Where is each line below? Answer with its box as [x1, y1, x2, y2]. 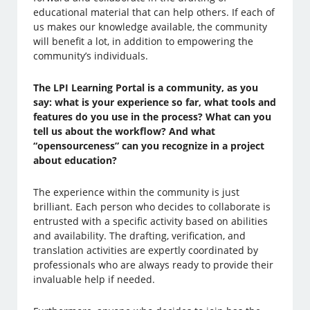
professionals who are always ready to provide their [33, 258, 274, 272]
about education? [33, 154, 118, 167]
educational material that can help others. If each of [33, 6, 275, 19]
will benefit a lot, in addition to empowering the [33, 35, 254, 48]
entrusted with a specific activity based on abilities [33, 215, 268, 228]
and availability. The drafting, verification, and [33, 229, 246, 243]
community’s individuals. [33, 49, 149, 63]
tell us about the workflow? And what [33, 125, 216, 138]
